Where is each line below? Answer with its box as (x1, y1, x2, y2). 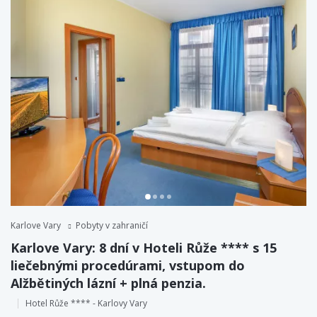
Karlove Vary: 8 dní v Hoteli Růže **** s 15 (11, 238, 277, 256)
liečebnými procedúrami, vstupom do (11, 256, 245, 274)
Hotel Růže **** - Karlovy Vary (25, 296, 147, 309)
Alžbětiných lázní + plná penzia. (11, 274, 206, 292)
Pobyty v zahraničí (76, 219, 148, 231)
